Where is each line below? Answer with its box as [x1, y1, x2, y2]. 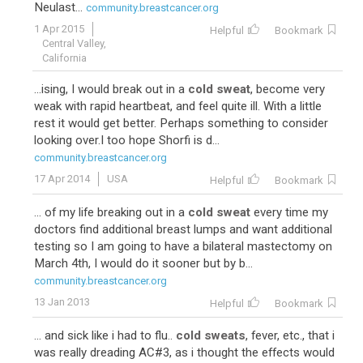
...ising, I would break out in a [34, 82, 188, 96]
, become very [250, 82, 325, 96]
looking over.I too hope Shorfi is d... [34, 133, 220, 147]
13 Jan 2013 [34, 296, 90, 308]
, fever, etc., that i [246, 328, 335, 343]
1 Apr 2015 [34, 23, 84, 35]
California [42, 52, 87, 64]
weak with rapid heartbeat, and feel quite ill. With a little [34, 99, 322, 113]
